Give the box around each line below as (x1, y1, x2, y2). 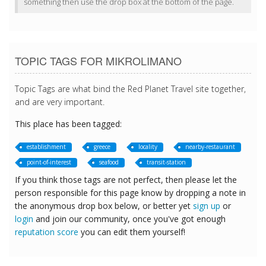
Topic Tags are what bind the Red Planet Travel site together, (15, 83, 246, 95)
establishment (27, 142, 66, 151)
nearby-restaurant (185, 142, 235, 151)
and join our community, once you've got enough (33, 213, 226, 225)
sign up (193, 200, 220, 212)
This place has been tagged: (15, 118, 122, 130)
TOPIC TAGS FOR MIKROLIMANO (15, 53, 182, 69)
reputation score (15, 226, 78, 238)
